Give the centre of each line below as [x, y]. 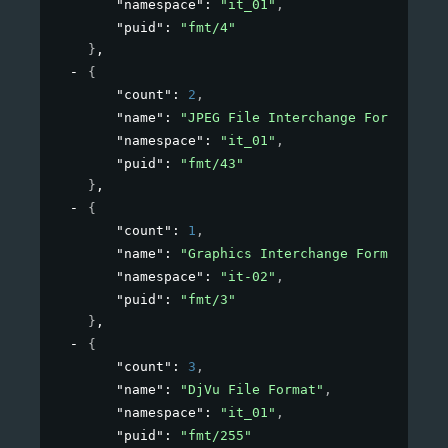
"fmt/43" [212, 164]
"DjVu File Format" [252, 390]
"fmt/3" [208, 300]
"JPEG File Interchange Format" [300, 118]
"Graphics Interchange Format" [296, 254]
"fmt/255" [216, 436]
